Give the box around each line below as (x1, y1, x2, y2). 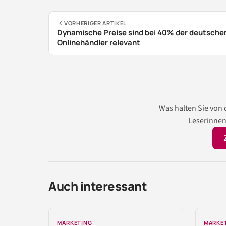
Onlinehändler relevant (57, 37, 140, 48)
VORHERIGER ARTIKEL (64, 19, 127, 27)
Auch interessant (48, 177, 147, 194)
